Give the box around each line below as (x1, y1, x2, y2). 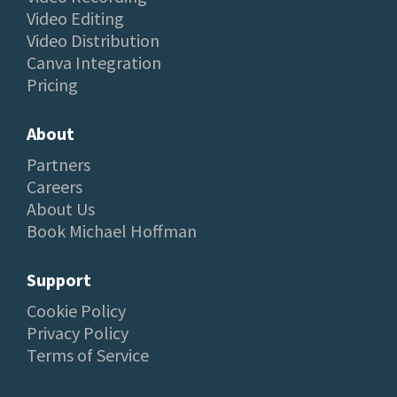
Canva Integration (27, 51, 161, 74)
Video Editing (27, 6, 124, 29)
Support (27, 268, 91, 291)
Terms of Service (27, 343, 149, 366)
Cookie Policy (27, 299, 126, 322)
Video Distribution (27, 28, 160, 51)
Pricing (27, 73, 78, 96)
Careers (27, 175, 82, 198)
